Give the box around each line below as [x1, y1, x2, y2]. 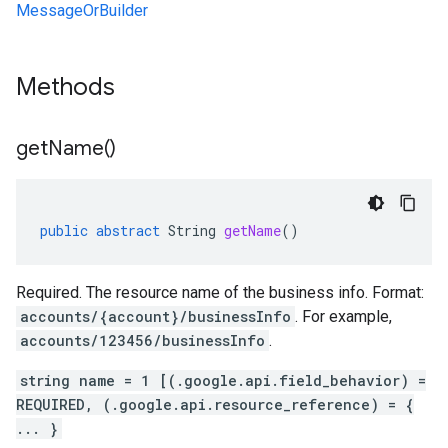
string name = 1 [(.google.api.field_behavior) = [20, 371, 426, 390]
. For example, [295, 307, 392, 326]
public [40, 221, 88, 240]
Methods [16, 72, 121, 102]
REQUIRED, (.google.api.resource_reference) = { [16, 395, 414, 414]
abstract [96, 221, 160, 240]
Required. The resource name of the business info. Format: [16, 283, 424, 302]
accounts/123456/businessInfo [20, 331, 265, 350]
